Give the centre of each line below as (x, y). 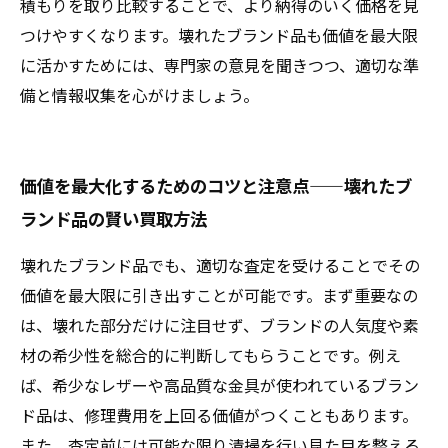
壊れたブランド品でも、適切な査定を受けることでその (220, 265)
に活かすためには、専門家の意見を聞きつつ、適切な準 (219, 65)
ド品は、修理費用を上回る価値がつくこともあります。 (219, 415)
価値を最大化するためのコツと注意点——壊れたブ (216, 185)
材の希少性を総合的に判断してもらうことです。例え (210, 355)
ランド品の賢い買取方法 (113, 218)
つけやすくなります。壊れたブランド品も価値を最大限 (219, 35)
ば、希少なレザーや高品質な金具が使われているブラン (219, 385)
